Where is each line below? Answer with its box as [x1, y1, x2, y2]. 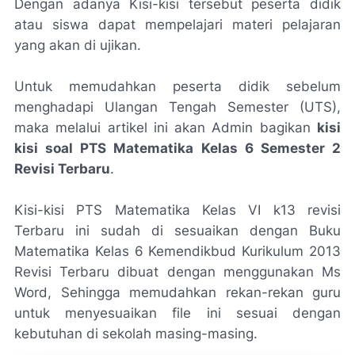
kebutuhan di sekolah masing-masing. [14, 326, 258, 342]
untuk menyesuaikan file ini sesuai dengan [14, 305, 341, 321]
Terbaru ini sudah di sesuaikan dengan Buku [14, 223, 341, 239]
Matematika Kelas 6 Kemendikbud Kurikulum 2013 [14, 243, 341, 259]
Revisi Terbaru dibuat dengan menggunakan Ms [14, 264, 341, 280]
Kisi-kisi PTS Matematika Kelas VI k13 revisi [14, 202, 341, 218]
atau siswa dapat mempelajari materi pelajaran [14, 17, 341, 32]
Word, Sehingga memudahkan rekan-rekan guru [14, 284, 341, 300]
